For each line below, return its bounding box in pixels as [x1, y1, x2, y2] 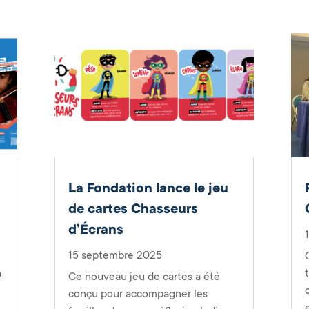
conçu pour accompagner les [68, 288, 208, 301]
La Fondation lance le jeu [68, 181, 228, 197]
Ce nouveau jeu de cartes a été [68, 270, 220, 283]
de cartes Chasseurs [68, 201, 198, 217]
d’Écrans [68, 222, 123, 238]
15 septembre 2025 [68, 249, 162, 262]
